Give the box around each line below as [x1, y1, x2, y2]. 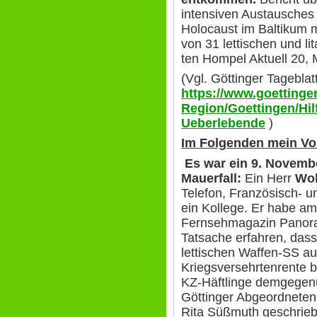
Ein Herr [245, 171, 295, 185]
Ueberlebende [181, 116, 265, 131]
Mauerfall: [181, 171, 245, 185]
